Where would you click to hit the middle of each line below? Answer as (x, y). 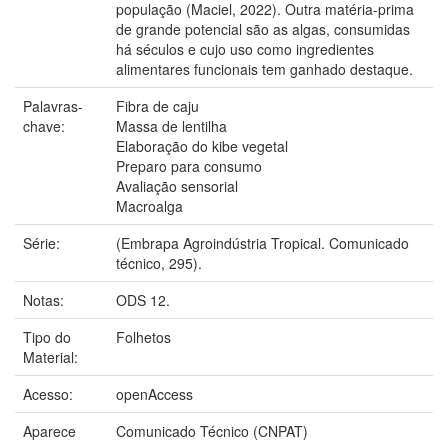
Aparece (49, 430)
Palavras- (53, 105)
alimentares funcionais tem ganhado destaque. (264, 68)
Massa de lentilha (171, 125)
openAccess (154, 393)
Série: (43, 242)
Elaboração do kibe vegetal (202, 145)
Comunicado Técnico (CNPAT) (212, 430)
